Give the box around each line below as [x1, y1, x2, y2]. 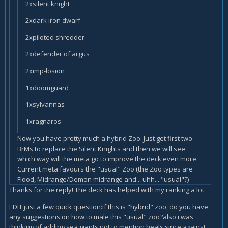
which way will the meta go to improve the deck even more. [17, 154, 198, 163]
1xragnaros [25, 116, 61, 126]
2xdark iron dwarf [25, 15, 80, 25]
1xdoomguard [25, 82, 69, 92]
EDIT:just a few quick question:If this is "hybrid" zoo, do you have [9, 202, 208, 211]
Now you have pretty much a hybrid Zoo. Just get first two [17, 133, 192, 143]
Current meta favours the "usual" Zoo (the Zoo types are [17, 164, 193, 174]
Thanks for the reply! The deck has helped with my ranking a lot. [9, 185, 206, 194]
